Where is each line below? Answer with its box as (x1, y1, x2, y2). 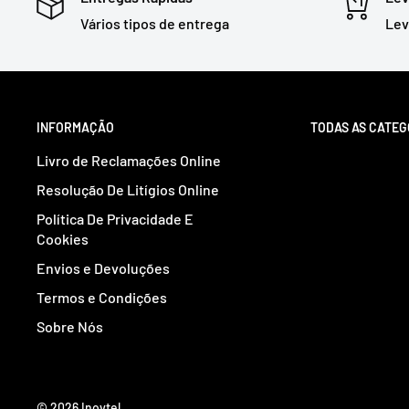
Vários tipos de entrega (80, 14, 229, 32)
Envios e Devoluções (37, 259, 170, 278)
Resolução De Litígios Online (37, 181, 219, 199)
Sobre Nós (37, 318, 103, 336)
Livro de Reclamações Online (37, 152, 221, 170)
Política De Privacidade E (37, 210, 194, 228)
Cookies (37, 230, 89, 248)
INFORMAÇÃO (37, 119, 114, 135)
